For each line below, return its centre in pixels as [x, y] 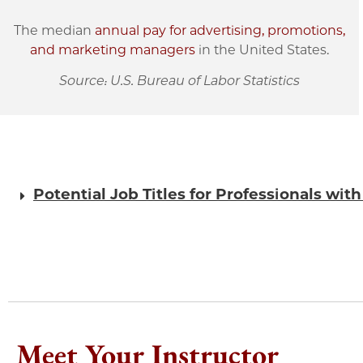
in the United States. [263, 49]
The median [55, 30]
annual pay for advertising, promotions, [220, 30]
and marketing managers [113, 49]
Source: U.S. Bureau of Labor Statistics [180, 81]
